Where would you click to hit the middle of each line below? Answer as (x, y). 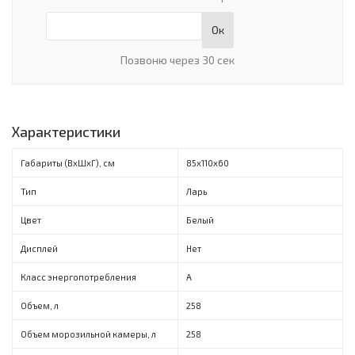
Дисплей (39, 248)
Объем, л (40, 305)
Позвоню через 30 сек (177, 59)
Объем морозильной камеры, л (88, 334)
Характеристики (66, 131)
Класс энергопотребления (78, 277)
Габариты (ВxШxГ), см (68, 162)
